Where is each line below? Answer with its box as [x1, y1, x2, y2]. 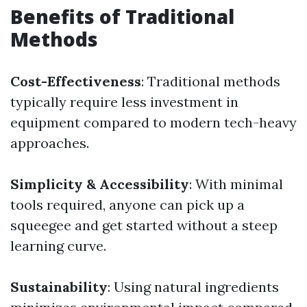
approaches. [10, 134, 89, 151]
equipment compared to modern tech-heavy [10, 114, 297, 131]
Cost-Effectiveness [10, 73, 141, 90]
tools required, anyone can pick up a [10, 196, 245, 213]
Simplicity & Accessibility [10, 175, 189, 193]
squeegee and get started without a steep [10, 217, 278, 234]
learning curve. [10, 237, 106, 254]
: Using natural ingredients [108, 278, 279, 295]
